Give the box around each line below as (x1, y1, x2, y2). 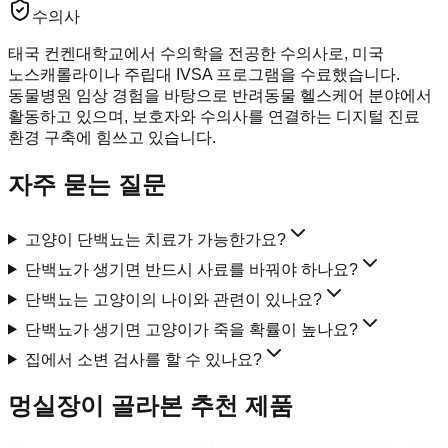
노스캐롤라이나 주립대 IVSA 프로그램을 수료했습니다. (8, 65, 400, 83)
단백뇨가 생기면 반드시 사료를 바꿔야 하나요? (24, 260, 358, 278)
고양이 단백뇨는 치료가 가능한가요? (24, 230, 286, 248)
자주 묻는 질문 (8, 170, 166, 198)
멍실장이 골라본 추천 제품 (8, 392, 293, 420)
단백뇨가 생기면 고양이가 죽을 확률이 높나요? (24, 320, 358, 338)
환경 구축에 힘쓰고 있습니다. (8, 128, 216, 146)
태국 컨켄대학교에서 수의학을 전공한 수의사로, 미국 (8, 44, 384, 62)
